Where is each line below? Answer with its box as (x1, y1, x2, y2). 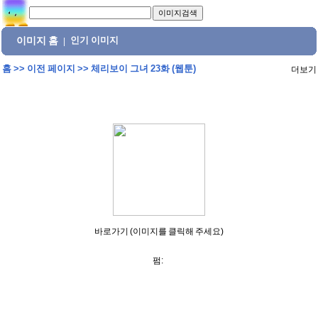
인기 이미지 (70, 35, 119, 45)
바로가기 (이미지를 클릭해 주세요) (94, 226, 224, 236)
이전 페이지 (26, 63, 75, 74)
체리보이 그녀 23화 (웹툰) (90, 63, 196, 74)
